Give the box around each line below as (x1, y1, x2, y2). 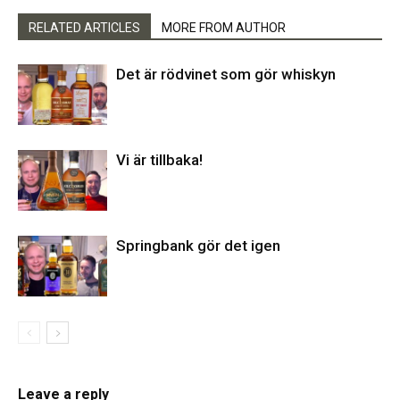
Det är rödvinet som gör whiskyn (116, 64, 336, 83)
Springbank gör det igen (116, 236, 280, 254)
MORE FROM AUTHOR (162, 20, 286, 35)
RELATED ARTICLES (29, 20, 140, 35)
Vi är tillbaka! (116, 150, 203, 169)
